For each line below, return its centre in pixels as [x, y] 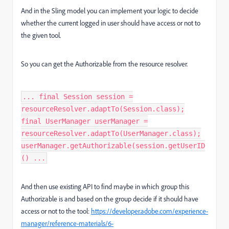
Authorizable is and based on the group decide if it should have [110, 199]
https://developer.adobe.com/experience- [150, 211]
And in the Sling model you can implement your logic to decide [110, 11]
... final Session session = [78, 97]
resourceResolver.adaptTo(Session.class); [103, 109]
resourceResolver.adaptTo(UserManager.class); [111, 134]
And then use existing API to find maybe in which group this [105, 187]
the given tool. [41, 35]
